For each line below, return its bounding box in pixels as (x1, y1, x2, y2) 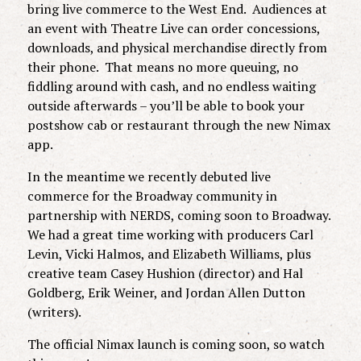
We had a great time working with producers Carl (27, 225, 313, 243)
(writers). (27, 302, 81, 321)
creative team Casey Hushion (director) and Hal (27, 263, 303, 282)
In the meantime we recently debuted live (27, 167, 271, 185)
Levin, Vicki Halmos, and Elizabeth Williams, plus (27, 244, 311, 263)
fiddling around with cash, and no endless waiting (27, 77, 316, 95)
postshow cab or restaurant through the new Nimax (27, 115, 330, 134)
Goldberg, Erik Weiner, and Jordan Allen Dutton (27, 283, 305, 301)
